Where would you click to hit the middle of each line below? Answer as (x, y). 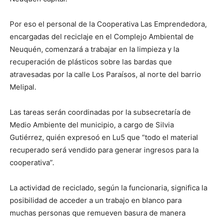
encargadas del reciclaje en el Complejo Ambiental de (102, 37)
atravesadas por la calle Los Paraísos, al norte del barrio (105, 74)
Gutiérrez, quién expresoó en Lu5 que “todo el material (104, 137)
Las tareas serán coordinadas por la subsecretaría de (100, 112)
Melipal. (23, 87)
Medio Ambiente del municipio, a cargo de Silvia (92, 125)
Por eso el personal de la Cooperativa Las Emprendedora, (108, 24)
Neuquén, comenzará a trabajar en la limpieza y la (94, 49)
